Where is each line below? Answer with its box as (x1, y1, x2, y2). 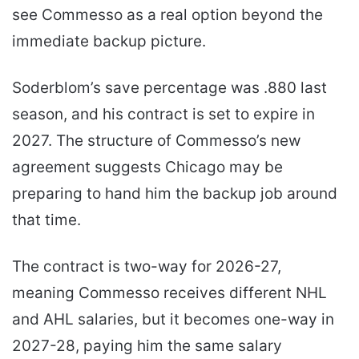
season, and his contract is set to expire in (12, 104, 315, 123)
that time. (12, 210, 81, 229)
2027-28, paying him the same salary (12, 336, 282, 355)
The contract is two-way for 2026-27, (12, 256, 281, 276)
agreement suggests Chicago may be (12, 157, 283, 176)
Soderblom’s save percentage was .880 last (12, 78, 327, 97)
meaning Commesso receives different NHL (12, 283, 327, 302)
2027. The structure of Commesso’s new (12, 131, 301, 150)
